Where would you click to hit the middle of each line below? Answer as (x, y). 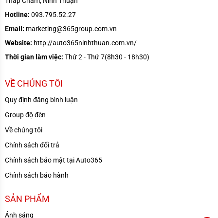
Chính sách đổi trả (32, 145)
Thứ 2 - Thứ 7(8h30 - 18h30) (106, 57)
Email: (15, 28)
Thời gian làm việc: (34, 57)
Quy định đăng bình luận (41, 100)
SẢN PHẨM (27, 199)
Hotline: (17, 14)
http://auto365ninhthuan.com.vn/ (84, 43)
